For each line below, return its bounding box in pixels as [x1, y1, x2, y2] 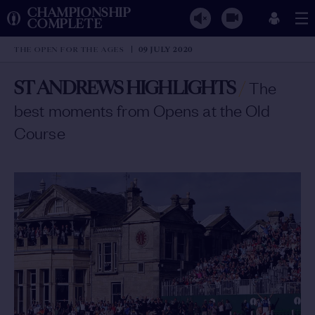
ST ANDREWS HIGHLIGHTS [14, 77, 236, 100]
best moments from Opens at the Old [14, 99, 271, 120]
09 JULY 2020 [138, 44, 193, 54]
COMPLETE [27, 16, 103, 32]
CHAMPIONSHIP [27, 5, 131, 20]
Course [14, 122, 65, 143]
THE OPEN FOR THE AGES [14, 44, 124, 54]
